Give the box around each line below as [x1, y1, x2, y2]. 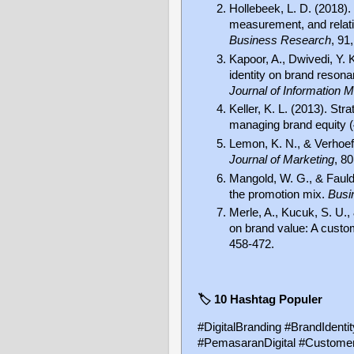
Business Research [229, 33, 331, 47]
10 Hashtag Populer [211, 293, 322, 307]
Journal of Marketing [229, 153, 334, 166]
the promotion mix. [229, 187, 328, 201]
